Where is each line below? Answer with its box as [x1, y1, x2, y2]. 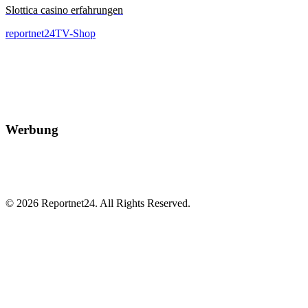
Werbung [5, 122, 58, 137]
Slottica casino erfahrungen [5, 3, 123, 16]
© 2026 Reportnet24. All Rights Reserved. [5, 197, 190, 209]
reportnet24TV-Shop [5, 27, 96, 39]
